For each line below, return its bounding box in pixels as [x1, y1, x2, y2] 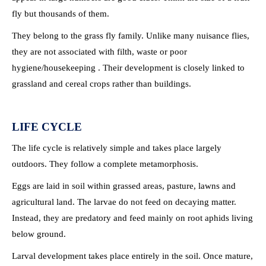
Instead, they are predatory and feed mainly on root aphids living [12, 213, 253, 223]
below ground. [12, 229, 66, 239]
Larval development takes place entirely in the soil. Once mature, [12, 251, 253, 261]
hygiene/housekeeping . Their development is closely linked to [12, 63, 245, 72]
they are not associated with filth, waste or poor [12, 47, 187, 56]
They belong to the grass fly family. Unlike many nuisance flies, [12, 31, 249, 40]
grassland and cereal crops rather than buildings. [12, 79, 191, 88]
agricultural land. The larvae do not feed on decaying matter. [12, 197, 236, 207]
